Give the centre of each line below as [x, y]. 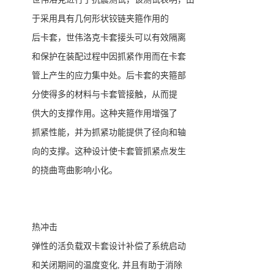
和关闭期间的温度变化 [75, 265]
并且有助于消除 [152, 265]
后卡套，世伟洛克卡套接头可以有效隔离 [109, 38]
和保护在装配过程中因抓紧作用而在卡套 [109, 57]
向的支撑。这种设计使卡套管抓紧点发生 [109, 152]
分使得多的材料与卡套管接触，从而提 [105, 95]
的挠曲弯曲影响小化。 [75, 171]
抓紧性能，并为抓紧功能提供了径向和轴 [109, 133]
